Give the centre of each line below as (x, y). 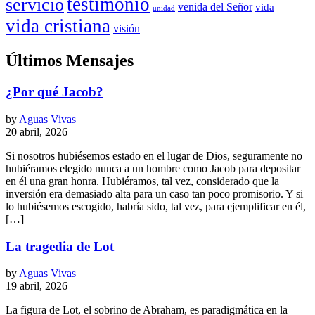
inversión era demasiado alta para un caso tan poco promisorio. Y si (154, 193)
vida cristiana (58, 26)
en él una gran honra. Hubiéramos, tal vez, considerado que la (142, 181)
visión (127, 29)
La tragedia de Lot (60, 246)
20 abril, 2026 (37, 131)
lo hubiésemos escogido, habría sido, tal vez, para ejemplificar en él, (156, 206)
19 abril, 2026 (37, 286)
